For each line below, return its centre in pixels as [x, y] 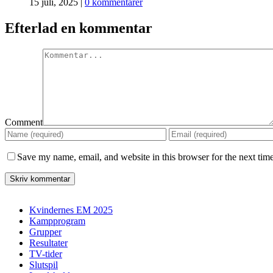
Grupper [45, 232]
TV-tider [46, 253]
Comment [24, 122]
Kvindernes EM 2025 [71, 210]
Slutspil [44, 264]
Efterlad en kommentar [79, 28]
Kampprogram [57, 221]
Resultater [48, 243]
